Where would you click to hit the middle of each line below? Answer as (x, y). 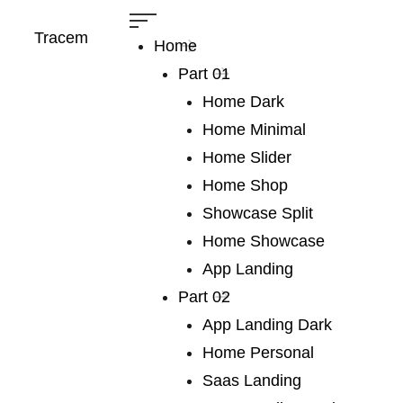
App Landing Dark (267, 324)
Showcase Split (258, 213)
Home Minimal (254, 129)
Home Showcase (264, 241)
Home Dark (243, 101)
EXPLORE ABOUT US (79, 367)
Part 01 (204, 73)
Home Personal (258, 352)
